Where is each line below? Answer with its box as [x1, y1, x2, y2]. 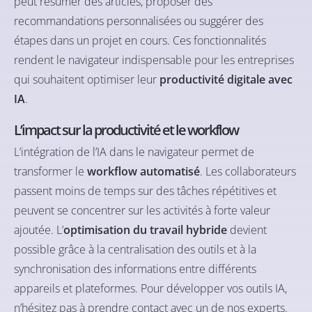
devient [227, 221, 267, 237]
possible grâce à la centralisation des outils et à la [14, 241, 256, 257]
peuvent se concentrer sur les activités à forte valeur [14, 202, 270, 218]
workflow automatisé [87, 163, 200, 179]
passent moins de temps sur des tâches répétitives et [14, 182, 276, 198]
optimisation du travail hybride [63, 221, 227, 237]
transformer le [14, 163, 87, 179]
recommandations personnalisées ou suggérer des [14, 13, 263, 29]
